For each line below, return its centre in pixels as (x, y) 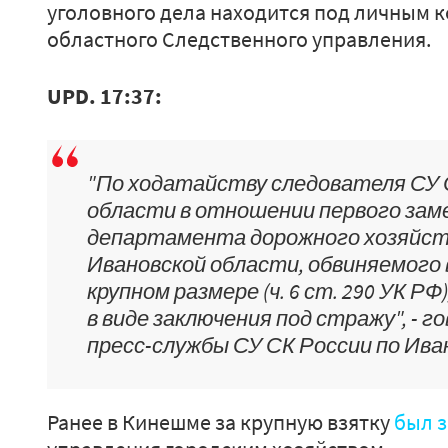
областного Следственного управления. (239, 39)
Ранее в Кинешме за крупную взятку (220, 422)
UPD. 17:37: (104, 96)
